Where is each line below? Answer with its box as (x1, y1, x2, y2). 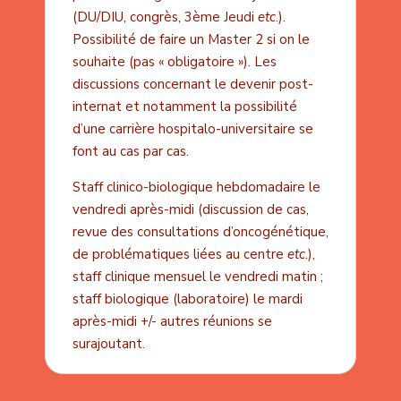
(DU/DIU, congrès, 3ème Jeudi (72, 8, 258, 27)
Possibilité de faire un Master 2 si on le (72, 30, 310, 49)
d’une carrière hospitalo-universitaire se (72, 120, 313, 139)
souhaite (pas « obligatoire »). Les (72, 53, 277, 72)
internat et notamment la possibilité (72, 98, 297, 116)
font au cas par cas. (72, 142, 189, 161)
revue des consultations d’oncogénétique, (72, 223, 328, 242)
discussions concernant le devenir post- (72, 75, 313, 94)
